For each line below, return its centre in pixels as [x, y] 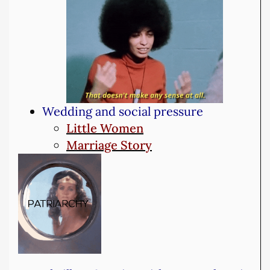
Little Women [105, 128]
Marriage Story [109, 145]
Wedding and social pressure [123, 111]
